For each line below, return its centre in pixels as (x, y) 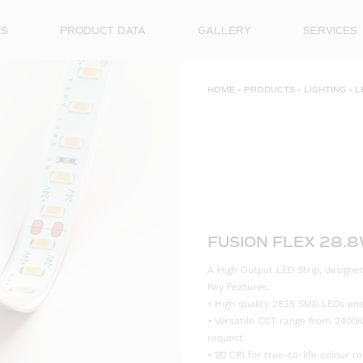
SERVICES (330, 31)
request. (226, 339)
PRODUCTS (269, 90)
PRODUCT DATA (103, 31)
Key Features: (239, 288)
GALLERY (224, 31)
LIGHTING (325, 90)
